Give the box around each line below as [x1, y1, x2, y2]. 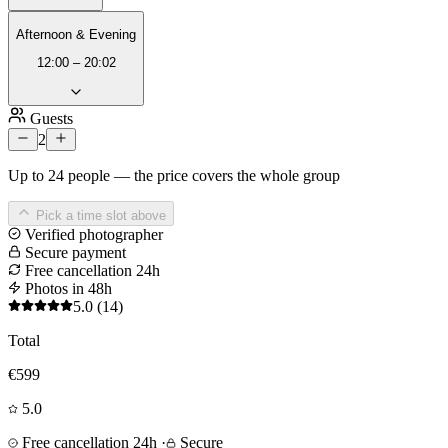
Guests [26, 109, 73, 127]
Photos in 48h [21, 279, 112, 297]
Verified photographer [21, 225, 163, 243]
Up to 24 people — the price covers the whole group [8, 166, 340, 184]
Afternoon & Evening [16, 26, 136, 42]
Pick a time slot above [32, 207, 166, 223]
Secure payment [21, 243, 126, 261]
